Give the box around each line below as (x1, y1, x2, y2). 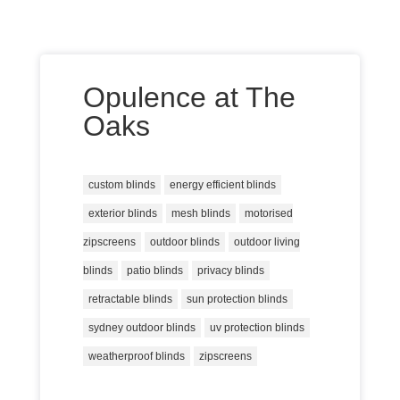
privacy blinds (196, 264, 264, 277)
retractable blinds (87, 293, 172, 305)
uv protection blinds (209, 321, 304, 334)
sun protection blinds (186, 293, 287, 305)
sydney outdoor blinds (87, 321, 196, 334)
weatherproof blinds (87, 350, 185, 362)
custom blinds (87, 179, 155, 191)
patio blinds (126, 264, 183, 277)
